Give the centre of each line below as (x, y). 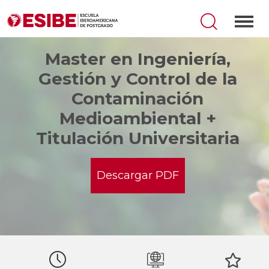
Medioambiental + (138, 118)
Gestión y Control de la (138, 79)
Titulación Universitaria (138, 138)
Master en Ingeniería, (138, 59)
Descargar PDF (138, 175)
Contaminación (138, 98)
